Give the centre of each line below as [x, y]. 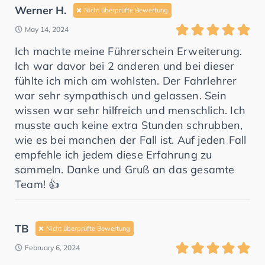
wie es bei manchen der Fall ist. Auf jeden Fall [131, 140]
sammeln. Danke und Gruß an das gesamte [125, 169]
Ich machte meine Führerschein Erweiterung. [129, 51]
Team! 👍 [37, 184]
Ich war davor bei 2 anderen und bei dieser [125, 66]
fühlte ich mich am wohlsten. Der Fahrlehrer [126, 80]
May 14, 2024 [47, 29]
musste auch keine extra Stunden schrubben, [129, 125]
